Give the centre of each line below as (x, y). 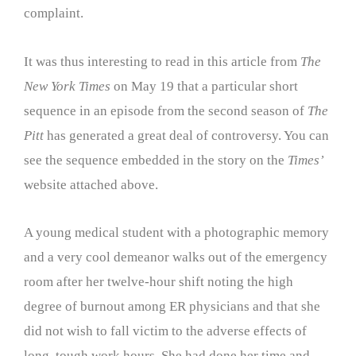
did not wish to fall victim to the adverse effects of (165, 331)
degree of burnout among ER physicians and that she (172, 307)
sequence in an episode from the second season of (166, 110)
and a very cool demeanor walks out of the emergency (176, 257)
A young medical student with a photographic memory (176, 233)
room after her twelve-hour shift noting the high (159, 282)
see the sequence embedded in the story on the (154, 160)
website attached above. (91, 184)
